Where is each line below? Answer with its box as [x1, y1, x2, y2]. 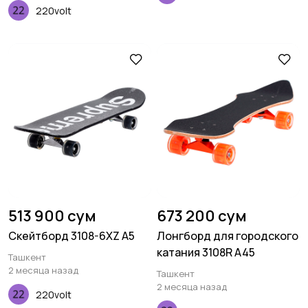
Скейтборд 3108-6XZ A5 [8, 228, 135, 244]
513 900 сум [8, 206, 96, 227]
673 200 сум [157, 206, 247, 227]
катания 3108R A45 [157, 245, 255, 261]
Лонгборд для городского [157, 228, 298, 244]
